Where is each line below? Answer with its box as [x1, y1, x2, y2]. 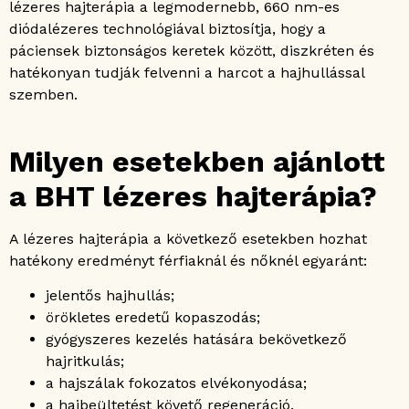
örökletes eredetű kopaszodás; [46, 309, 260, 327]
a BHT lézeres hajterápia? [9, 178, 377, 214]
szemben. [9, 85, 78, 103]
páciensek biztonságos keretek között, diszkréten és [9, 41, 374, 59]
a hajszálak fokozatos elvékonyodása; [46, 374, 307, 393]
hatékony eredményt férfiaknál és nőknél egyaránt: [9, 251, 367, 269]
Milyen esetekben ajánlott [9, 143, 385, 179]
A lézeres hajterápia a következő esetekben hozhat [9, 229, 367, 247]
